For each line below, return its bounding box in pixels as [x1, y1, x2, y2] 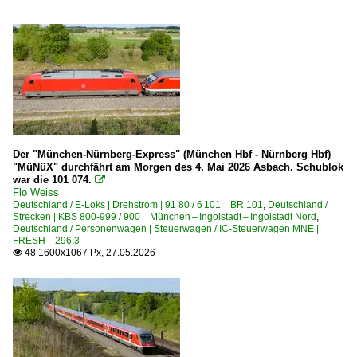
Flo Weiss [13, 186, 59, 198]
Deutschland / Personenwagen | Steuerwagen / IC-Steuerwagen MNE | [13, 222, 319, 234]
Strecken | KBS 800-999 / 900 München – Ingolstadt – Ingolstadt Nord [13, 210, 316, 222]
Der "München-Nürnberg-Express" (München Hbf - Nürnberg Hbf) [13, 147, 331, 160]
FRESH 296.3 [13, 234, 80, 246]
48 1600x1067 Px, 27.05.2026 [22, 246, 155, 258]
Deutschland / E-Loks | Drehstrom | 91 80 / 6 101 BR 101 [13, 198, 263, 210]
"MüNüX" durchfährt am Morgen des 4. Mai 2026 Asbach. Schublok [13, 160, 343, 173]
